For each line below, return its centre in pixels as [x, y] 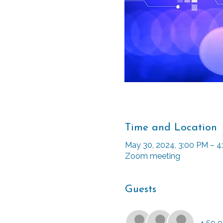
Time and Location [171, 128]
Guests [140, 189]
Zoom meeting [152, 156]
